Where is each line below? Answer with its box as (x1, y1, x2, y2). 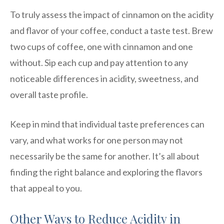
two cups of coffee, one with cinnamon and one (10, 40, 193, 52)
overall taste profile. (10, 88, 88, 100)
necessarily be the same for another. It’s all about (10, 150, 199, 161)
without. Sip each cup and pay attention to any (10, 56, 188, 68)
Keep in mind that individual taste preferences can (10, 118, 204, 129)
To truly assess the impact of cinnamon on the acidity (10, 8, 213, 20)
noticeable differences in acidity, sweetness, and (10, 72, 198, 84)
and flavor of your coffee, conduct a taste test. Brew (10, 24, 213, 36)
